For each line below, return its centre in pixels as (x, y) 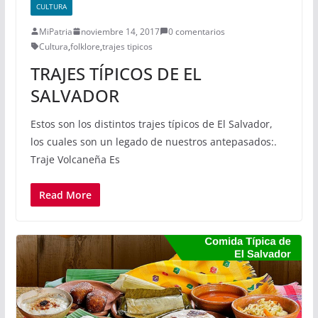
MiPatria (55, 31)
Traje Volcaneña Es (75, 159)
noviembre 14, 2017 (120, 31)
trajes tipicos (127, 46)
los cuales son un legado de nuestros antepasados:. (153, 141)
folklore (85, 46)
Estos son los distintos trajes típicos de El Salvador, (151, 124)
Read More (65, 194)
